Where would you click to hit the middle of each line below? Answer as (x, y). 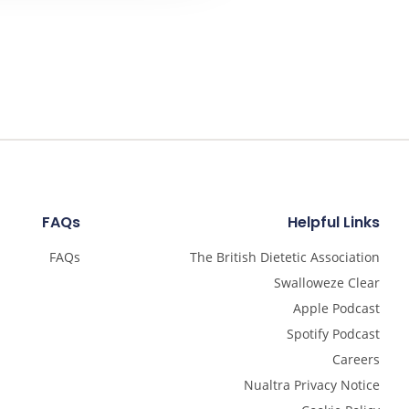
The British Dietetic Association (285, 257)
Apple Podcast (336, 309)
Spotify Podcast (333, 334)
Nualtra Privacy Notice (312, 385)
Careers (356, 360)
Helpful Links (334, 223)
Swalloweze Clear (327, 283)
